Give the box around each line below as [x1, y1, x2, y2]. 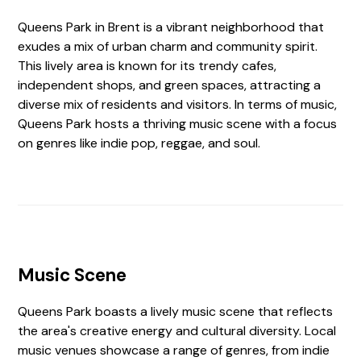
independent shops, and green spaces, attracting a [18, 77, 322, 93]
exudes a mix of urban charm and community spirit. [18, 38, 318, 55]
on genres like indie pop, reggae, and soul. [18, 135, 261, 151]
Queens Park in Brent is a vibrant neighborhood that [18, 19, 325, 35]
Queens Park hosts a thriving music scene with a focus [18, 115, 338, 132]
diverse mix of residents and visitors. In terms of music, [18, 96, 338, 113]
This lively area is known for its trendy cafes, [18, 57, 277, 74]
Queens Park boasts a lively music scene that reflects [18, 303, 334, 320]
